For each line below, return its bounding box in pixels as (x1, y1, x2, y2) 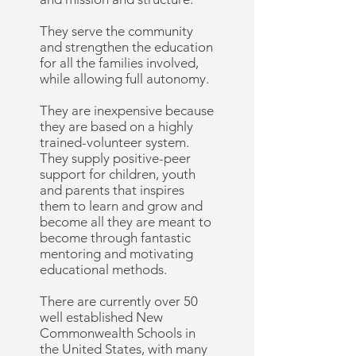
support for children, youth (40, 166, 195, 182)
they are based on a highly (40, 118, 193, 134)
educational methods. (40, 261, 167, 277)
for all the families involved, (40, 55, 199, 71)
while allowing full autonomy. (40, 71, 209, 87)
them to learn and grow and (40, 198, 203, 214)
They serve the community (40, 23, 193, 39)
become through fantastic (40, 230, 191, 246)
